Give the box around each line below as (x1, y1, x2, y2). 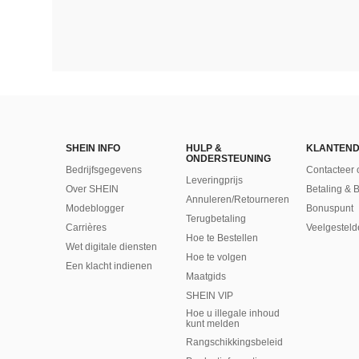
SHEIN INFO (66, 143, 120, 154)
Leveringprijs (186, 175, 243, 186)
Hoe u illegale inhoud (186, 308, 280, 319)
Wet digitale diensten (66, 241, 157, 252)
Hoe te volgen (186, 252, 247, 263)
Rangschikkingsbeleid (186, 337, 283, 348)
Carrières (66, 222, 107, 233)
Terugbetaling (186, 213, 246, 224)
